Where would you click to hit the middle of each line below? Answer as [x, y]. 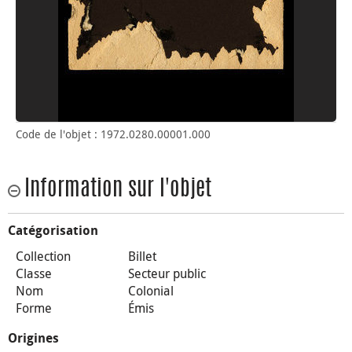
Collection [43, 257]
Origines [33, 339]
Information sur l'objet [118, 191]
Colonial [150, 291]
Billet [142, 257]
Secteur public [167, 274]
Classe [34, 274]
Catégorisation [53, 231]
